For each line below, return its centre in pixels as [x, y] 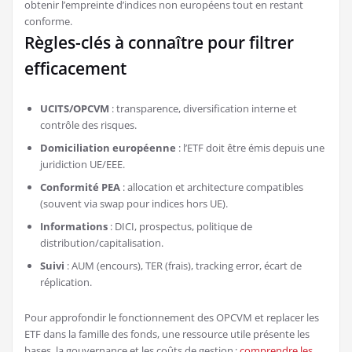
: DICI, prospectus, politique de [180, 226]
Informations [74, 226]
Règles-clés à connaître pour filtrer [159, 42]
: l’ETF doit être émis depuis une [250, 147]
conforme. [48, 21]
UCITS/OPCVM [75, 108]
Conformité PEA [80, 187]
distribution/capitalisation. [102, 242]
